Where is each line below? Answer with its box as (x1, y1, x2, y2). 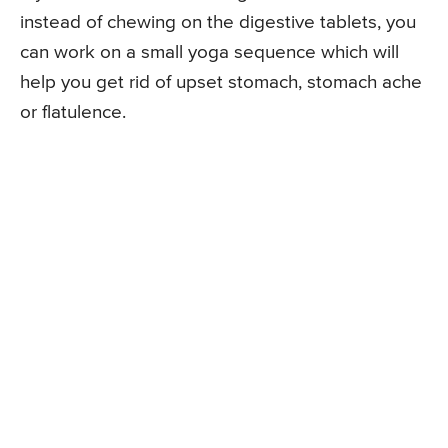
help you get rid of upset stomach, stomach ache (20, 72, 422, 92)
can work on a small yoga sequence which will (20, 42, 399, 62)
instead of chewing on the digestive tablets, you (20, 12, 416, 32)
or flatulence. (20, 102, 126, 122)
